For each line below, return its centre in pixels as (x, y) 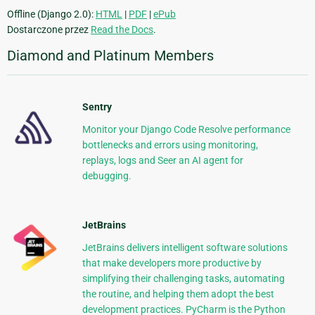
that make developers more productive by (172, 263)
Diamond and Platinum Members (110, 56)
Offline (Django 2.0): (51, 14)
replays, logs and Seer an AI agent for (162, 161)
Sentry (97, 107)
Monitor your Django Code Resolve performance (186, 130)
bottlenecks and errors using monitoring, (170, 145)
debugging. (107, 176)
